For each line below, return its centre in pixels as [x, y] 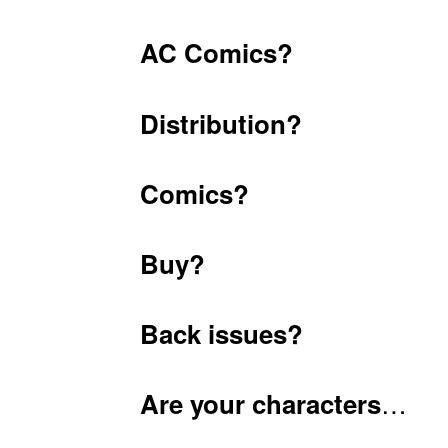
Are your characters [261, 403]
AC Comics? [217, 53]
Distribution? [221, 123]
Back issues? [222, 333]
